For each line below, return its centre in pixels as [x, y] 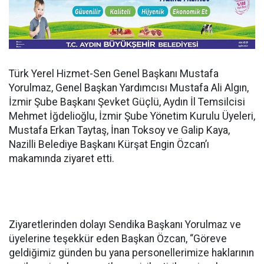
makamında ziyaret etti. [62, 159]
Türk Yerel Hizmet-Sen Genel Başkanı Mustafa [114, 74]
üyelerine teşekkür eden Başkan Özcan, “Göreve [118, 239]
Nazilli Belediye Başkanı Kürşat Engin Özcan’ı [109, 145]
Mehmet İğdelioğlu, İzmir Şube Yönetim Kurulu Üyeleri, [132, 116]
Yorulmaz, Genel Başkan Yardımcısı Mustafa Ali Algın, [129, 88]
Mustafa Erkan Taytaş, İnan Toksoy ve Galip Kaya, [119, 131]
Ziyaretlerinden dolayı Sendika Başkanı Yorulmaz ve [125, 225]
